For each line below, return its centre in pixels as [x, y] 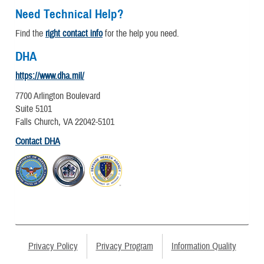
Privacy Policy [53, 247]
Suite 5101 [34, 109]
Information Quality [204, 247]
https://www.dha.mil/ [50, 76]
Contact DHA [38, 141]
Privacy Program [124, 247]
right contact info [74, 33]
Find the [30, 33]
